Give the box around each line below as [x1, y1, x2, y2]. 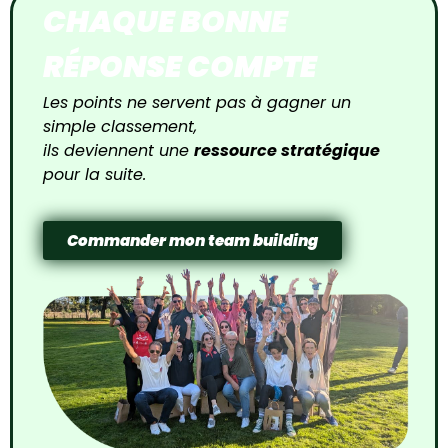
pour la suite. [43, 162, 146, 186]
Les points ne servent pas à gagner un [43, 90, 351, 114]
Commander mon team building [67, 230, 318, 252]
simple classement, [43, 114, 197, 138]
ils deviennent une [43, 138, 194, 162]
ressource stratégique [194, 138, 380, 162]
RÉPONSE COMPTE [43, 45, 317, 88]
